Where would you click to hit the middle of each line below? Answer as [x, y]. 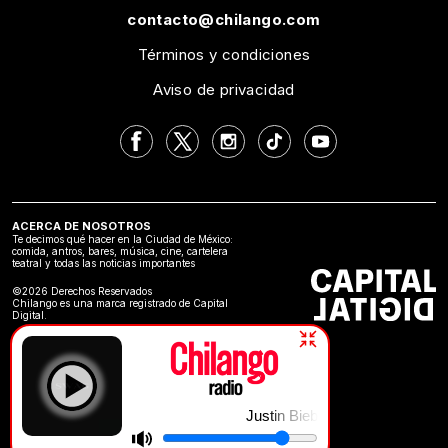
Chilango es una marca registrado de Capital [120, 303]
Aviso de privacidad [224, 90]
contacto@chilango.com [224, 20]
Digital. [29, 315]
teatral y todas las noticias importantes [103, 263]
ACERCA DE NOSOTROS [81, 226]
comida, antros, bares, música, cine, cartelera [120, 251]
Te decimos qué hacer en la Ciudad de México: [122, 239]
